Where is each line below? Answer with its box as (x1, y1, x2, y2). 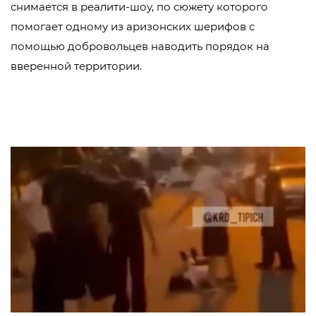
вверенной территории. (11, 59, 142, 73)
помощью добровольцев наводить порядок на (11, 39, 269, 53)
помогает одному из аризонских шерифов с (11, 20, 255, 33)
